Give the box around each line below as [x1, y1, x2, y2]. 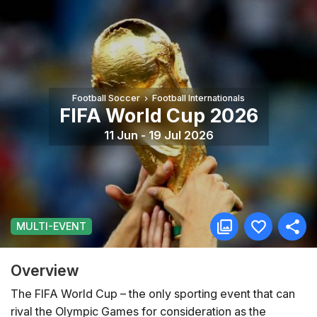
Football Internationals [151, 93, 245, 104]
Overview [11, 261, 79, 279]
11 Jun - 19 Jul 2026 [103, 127, 214, 142]
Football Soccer [72, 93, 141, 104]
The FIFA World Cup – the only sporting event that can [11, 286, 295, 301]
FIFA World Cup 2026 [59, 104, 258, 128]
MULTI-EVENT [16, 220, 86, 232]
